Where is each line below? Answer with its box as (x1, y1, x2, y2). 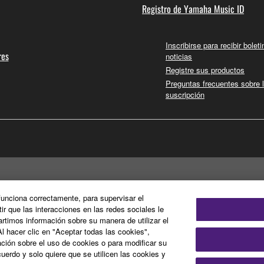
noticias (166, 51, 192, 62)
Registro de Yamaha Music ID (142, 2, 244, 16)
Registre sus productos (166, 64, 245, 76)
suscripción (166, 89, 204, 101)
